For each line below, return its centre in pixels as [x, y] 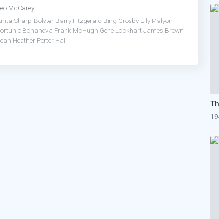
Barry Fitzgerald [78, 20]
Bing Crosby [121, 20]
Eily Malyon [156, 20]
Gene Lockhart [121, 30]
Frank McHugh [76, 30]
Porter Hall [52, 40]
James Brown [164, 30]
